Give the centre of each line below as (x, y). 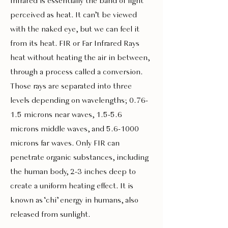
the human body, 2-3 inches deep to (73, 172)
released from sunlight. (50, 215)
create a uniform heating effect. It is (72, 186)
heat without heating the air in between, (80, 58)
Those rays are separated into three (71, 87)
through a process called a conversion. (76, 72)
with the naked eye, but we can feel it (75, 30)
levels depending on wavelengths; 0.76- (79, 101)
